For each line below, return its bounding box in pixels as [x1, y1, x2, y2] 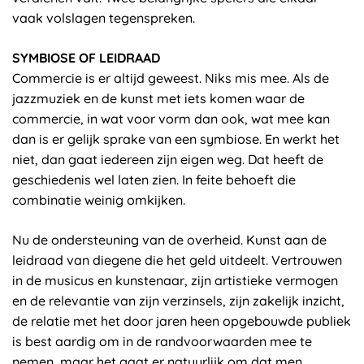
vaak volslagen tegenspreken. [12, 10, 195, 26]
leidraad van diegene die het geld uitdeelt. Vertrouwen [12, 252, 342, 268]
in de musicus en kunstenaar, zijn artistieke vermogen [12, 272, 338, 288]
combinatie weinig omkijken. [12, 192, 185, 208]
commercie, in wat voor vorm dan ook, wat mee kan [12, 110, 330, 127]
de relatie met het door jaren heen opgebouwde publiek [12, 313, 351, 329]
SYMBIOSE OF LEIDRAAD [12, 50, 160, 66]
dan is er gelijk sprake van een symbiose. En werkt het [12, 131, 340, 147]
